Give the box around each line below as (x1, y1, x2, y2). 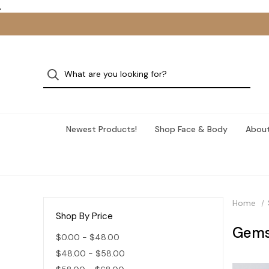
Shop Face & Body (154, 124, 228, 134)
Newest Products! (65, 124, 137, 134)
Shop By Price (56, 210, 113, 222)
